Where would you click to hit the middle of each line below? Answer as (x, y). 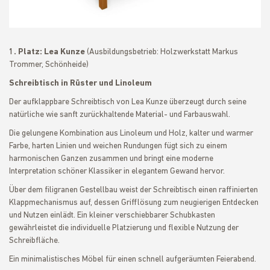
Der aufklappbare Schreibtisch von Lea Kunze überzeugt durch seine (128, 102)
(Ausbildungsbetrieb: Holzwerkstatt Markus (162, 52)
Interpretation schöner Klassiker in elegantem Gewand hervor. (117, 171)
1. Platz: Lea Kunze (47, 52)
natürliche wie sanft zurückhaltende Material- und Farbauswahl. (120, 115)
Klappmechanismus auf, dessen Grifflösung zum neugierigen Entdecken (134, 203)
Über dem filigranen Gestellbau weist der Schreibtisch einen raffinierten (133, 190)
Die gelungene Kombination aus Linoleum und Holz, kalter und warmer (131, 133)
